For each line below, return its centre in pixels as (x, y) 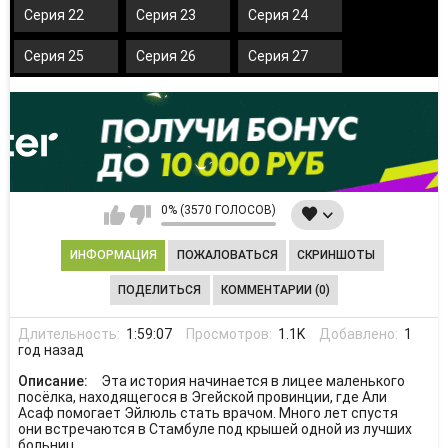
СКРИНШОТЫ (336, 255)
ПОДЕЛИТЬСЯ (160, 289)
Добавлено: (360, 333)
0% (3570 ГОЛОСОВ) (218, 210)
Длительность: (70, 333)
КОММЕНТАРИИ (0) (275, 289)
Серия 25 (54, 56)
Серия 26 (166, 56)
